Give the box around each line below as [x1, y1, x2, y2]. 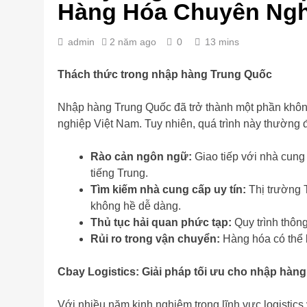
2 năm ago [110, 36, 156, 47]
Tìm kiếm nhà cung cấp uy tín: [90, 184, 246, 195]
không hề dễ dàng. [90, 200, 181, 212]
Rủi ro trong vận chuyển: [90, 233, 220, 245]
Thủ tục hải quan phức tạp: [90, 217, 232, 228]
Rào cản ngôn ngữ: [90, 151, 192, 162]
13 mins [205, 36, 239, 47]
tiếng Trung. [90, 167, 148, 179]
